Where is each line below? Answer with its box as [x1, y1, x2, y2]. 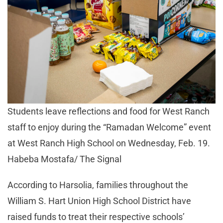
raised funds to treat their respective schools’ [7, 211, 185, 222]
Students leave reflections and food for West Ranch [7, 106, 210, 116]
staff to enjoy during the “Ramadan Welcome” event [7, 121, 211, 132]
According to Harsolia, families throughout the [7, 179, 188, 190]
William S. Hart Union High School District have [7, 195, 191, 206]
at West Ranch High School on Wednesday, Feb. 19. [7, 137, 210, 148]
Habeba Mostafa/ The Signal [7, 153, 121, 164]
